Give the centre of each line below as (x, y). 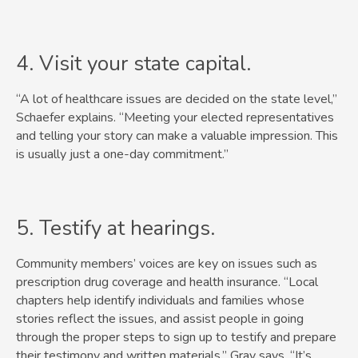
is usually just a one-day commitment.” (122, 155)
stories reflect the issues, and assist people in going (160, 319)
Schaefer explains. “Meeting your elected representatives (175, 118)
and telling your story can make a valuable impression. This (177, 136)
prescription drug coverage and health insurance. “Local (167, 282)
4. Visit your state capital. (133, 64)
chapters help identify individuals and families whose (160, 301)
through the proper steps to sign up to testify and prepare (176, 338)
